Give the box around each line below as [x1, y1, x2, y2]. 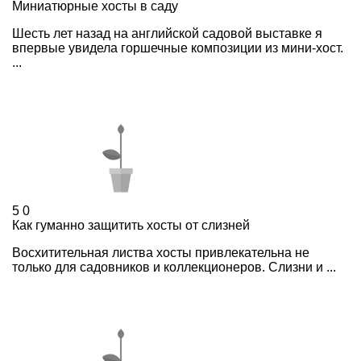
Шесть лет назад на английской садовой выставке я [12, 26, 322, 40]
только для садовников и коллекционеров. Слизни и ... [12, 259, 336, 274]
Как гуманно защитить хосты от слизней [12, 218, 250, 232]
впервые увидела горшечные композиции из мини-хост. [12, 40, 343, 55]
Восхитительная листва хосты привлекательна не [12, 245, 309, 259]
